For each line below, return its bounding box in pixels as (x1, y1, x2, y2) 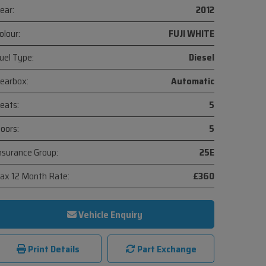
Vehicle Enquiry (76, 207, 142, 222)
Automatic (171, 73, 214, 88)
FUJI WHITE (169, 26, 214, 41)
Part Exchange (135, 241, 197, 256)
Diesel (189, 49, 214, 65)
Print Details (26, 241, 80, 256)
